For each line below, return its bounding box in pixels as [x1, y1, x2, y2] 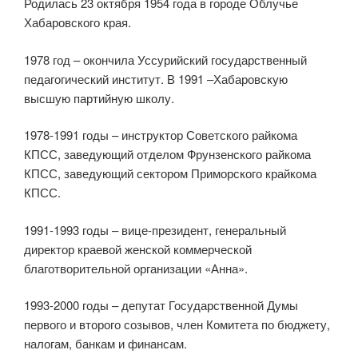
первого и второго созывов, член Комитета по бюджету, [24, 316, 330, 332]
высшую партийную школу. [24, 89, 174, 106]
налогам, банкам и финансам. [24, 335, 187, 352]
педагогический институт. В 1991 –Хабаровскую [24, 70, 288, 87]
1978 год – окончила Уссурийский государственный [24, 50, 307, 68]
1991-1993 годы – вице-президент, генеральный [24, 221, 286, 238]
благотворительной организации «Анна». [24, 259, 248, 276]
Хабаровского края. [24, 14, 131, 30]
